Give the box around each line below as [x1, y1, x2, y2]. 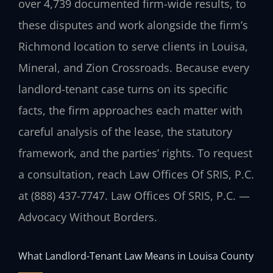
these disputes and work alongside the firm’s [18, 17, 248, 32]
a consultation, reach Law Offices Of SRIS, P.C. [18, 166, 254, 182]
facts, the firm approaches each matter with [18, 102, 243, 118]
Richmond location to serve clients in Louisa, [18, 38, 248, 54]
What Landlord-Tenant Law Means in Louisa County [18, 249, 253, 263]
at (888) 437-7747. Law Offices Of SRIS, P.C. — [18, 188, 250, 203]
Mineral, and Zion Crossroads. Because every [18, 60, 249, 75]
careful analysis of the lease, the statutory [18, 124, 232, 139]
